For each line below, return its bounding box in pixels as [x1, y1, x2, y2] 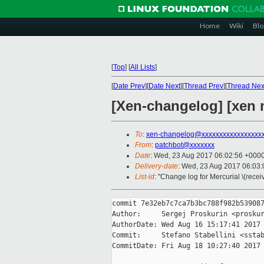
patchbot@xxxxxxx [155, 141, 214, 150]
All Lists [130, 63, 155, 71]
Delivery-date [135, 162, 178, 171]
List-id [135, 173, 154, 181]
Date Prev [113, 82, 145, 90]
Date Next [148, 82, 180, 90]
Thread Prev [184, 82, 223, 90]
